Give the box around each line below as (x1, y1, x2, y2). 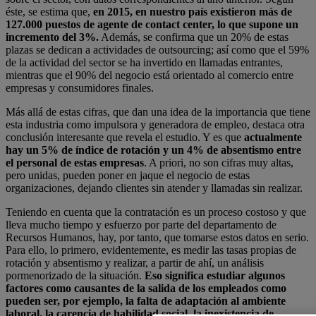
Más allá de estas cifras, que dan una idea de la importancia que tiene (6, 106, 310, 119)
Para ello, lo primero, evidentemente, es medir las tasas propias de (6, 244, 296, 257)
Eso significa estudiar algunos (145, 269, 285, 282)
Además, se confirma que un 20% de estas (99, 31, 288, 44)
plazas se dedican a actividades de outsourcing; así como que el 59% (6, 44, 309, 56)
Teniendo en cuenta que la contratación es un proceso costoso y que (6, 206, 306, 219)
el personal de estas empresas (6, 157, 144, 169)
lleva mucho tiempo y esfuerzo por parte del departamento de (6, 219, 276, 231)
